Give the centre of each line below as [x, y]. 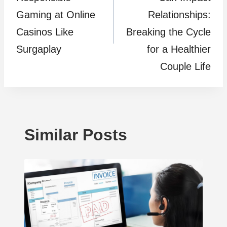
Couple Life [185, 66]
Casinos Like [45, 32]
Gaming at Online [56, 15]
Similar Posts [76, 135]
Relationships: [179, 15]
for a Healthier [179, 49]
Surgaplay [39, 49]
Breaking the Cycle [168, 32]
